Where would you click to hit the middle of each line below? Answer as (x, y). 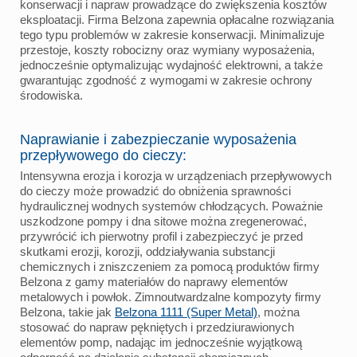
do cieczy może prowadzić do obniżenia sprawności (155, 190)
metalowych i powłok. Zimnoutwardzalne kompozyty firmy (171, 296)
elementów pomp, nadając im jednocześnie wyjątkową (161, 342)
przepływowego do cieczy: (103, 155)
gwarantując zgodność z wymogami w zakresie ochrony (166, 80)
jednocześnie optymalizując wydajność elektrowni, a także (171, 65)
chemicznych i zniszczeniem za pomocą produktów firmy (170, 266)
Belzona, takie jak (67, 312)
